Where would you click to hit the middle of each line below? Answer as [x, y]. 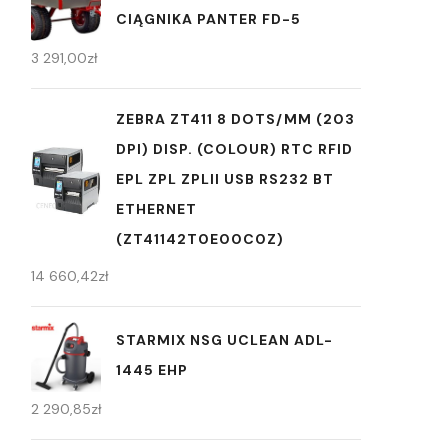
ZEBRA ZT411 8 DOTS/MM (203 [235, 119]
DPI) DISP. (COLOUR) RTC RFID [234, 149]
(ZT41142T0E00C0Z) [200, 239]
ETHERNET [156, 209]
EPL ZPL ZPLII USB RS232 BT [225, 179]
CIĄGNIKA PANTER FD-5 [208, 18]
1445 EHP [152, 369]
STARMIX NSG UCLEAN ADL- [224, 339]
